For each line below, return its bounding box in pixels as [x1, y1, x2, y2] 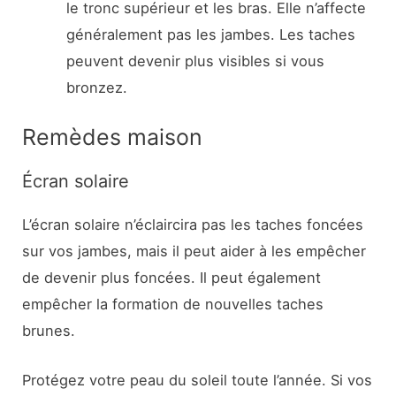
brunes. [22, 321, 76, 339]
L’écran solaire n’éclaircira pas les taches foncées [22, 215, 364, 233]
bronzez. [65, 79, 127, 97]
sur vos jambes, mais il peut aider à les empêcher [22, 241, 367, 260]
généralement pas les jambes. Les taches [65, 26, 355, 44]
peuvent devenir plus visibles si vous [65, 52, 324, 71]
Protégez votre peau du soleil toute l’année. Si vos [22, 370, 373, 389]
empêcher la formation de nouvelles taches [22, 294, 324, 313]
